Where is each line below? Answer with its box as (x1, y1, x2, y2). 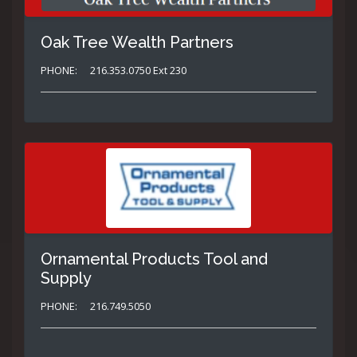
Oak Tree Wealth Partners (41, 33, 233, 53)
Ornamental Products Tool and (41, 249, 268, 269)
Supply (41, 269, 92, 288)
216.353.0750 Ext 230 (90, 63, 186, 78)
